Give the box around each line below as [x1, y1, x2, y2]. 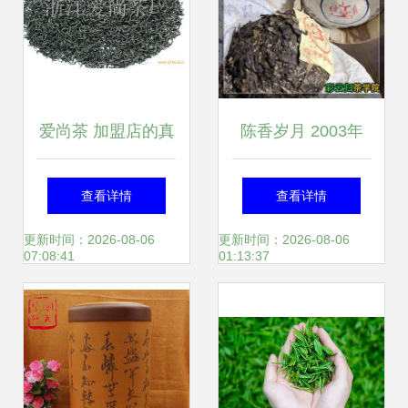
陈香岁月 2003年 [240, 122, 363, 140]
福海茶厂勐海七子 [236, 177, 367, 195]
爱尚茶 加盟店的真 [38, 122, 175, 140]
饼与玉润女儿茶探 [236, 231, 367, 250]
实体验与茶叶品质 [41, 177, 172, 195]
